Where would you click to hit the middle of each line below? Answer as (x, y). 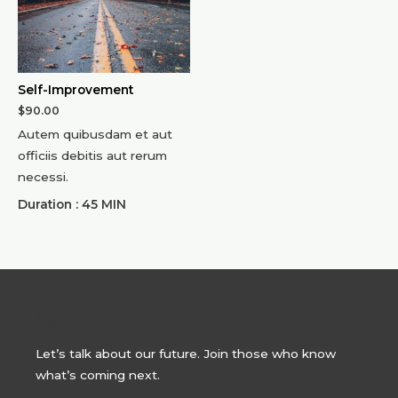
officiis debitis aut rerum (92, 155)
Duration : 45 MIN (72, 204)
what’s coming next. (98, 374)
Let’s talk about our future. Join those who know (186, 353)
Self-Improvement (76, 89)
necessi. (43, 176)
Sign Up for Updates (110, 319)
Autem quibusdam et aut (95, 134)
